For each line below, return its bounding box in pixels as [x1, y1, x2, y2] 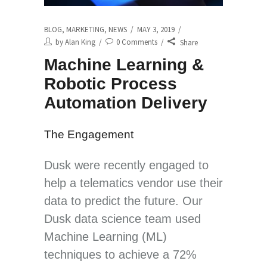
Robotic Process [44, 74, 177, 93]
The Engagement [44, 128, 133, 141]
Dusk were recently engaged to [44, 158, 209, 172]
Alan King [65, 36, 95, 47]
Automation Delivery [44, 93, 207, 112]
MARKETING [66, 24, 104, 35]
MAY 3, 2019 [137, 24, 175, 35]
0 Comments [116, 36, 157, 47]
